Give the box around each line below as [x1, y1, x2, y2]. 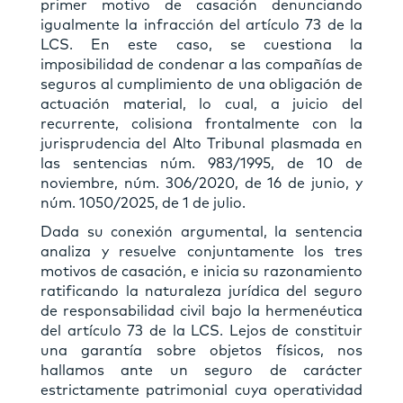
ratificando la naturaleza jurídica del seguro [40, 283, 363, 299]
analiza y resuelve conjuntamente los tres [40, 244, 363, 259]
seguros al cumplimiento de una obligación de [40, 76, 363, 92]
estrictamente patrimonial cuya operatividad [40, 382, 363, 398]
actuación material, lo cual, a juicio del [40, 96, 363, 112]
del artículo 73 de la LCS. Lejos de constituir [40, 323, 363, 338]
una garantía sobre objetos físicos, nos [40, 343, 363, 358]
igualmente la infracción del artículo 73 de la [40, 17, 363, 32]
